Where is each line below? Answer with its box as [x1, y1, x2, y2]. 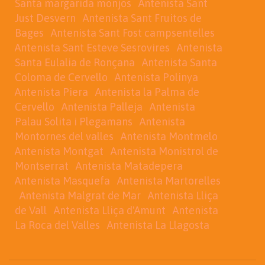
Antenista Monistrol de [111, 145, 218, 158]
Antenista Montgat [15, 145, 104, 158]
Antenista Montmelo [121, 130, 218, 143]
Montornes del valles [15, 130, 114, 143]
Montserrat [15, 160, 69, 173]
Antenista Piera [15, 86, 88, 99]
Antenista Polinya [115, 71, 198, 84]
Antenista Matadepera [76, 160, 183, 173]
